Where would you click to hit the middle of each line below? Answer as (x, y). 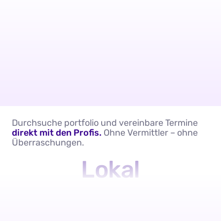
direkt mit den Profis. (57, 133)
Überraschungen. (48, 143)
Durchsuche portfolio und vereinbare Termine (105, 123)
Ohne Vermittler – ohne (150, 133)
